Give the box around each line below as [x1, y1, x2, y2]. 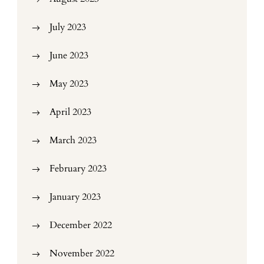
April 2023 [49, 105, 91, 118]
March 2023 [49, 134, 97, 147]
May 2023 [49, 77, 88, 90]
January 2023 [49, 190, 101, 203]
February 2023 [49, 162, 107, 175]
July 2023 [49, 21, 86, 34]
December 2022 [49, 219, 112, 232]
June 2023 [49, 49, 88, 62]
